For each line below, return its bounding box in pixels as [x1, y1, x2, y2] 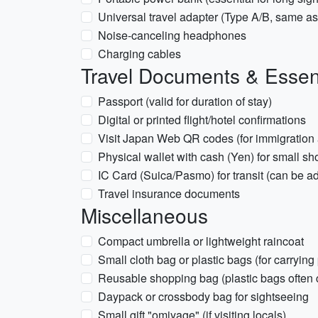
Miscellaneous [81, 201, 208, 229]
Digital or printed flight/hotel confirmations [98, 111, 306, 128]
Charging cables [98, 45, 181, 62]
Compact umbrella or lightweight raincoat [98, 233, 304, 249]
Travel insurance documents [98, 185, 240, 202]
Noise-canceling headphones [98, 27, 246, 43]
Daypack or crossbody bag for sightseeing [98, 288, 309, 305]
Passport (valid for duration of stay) [98, 93, 272, 109]
